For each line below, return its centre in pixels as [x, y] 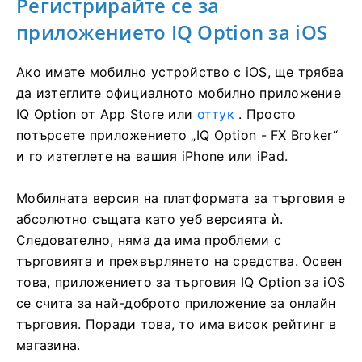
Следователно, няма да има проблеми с [149, 240]
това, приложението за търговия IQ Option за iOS [181, 282]
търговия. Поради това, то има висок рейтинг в [177, 324]
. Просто [265, 114]
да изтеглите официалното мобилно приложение [179, 93]
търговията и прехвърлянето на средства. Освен [179, 261]
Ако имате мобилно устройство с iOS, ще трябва [180, 72]
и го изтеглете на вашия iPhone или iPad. [152, 156]
